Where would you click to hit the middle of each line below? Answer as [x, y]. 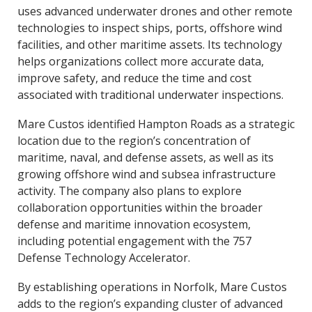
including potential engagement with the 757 [134, 241]
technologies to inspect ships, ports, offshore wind [149, 28]
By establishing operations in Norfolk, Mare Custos [152, 287]
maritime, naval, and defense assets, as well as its [145, 157]
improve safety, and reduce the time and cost [134, 78]
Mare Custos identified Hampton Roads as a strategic [156, 124]
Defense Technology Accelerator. [103, 258]
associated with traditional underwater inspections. [150, 95]
